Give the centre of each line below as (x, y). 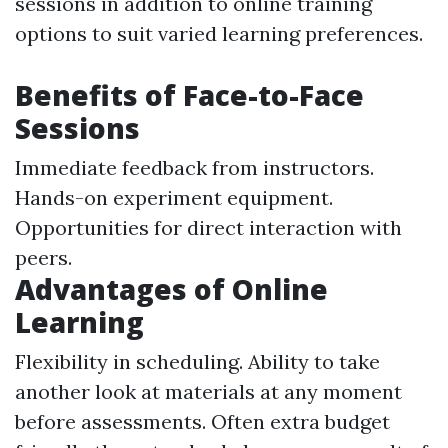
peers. (43, 257)
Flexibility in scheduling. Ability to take (197, 361)
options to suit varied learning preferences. (219, 33)
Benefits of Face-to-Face (189, 95)
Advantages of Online (171, 289)
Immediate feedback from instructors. (194, 167)
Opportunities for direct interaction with (208, 227)
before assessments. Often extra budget (202, 421)
